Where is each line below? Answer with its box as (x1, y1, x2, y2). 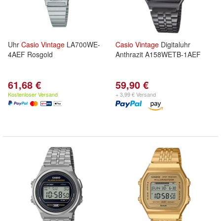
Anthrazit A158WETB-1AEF (115, 49, 201, 59)
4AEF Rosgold (8, 49, 53, 59)
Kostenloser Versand (8, 90, 58, 98)
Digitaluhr (159, 39, 190, 49)
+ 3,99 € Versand (115, 90, 156, 98)
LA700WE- (65, 39, 100, 49)
